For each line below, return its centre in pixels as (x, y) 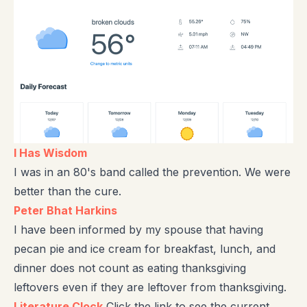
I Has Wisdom (50, 152)
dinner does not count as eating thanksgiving (130, 268)
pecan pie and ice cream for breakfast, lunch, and (145, 248)
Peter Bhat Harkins (65, 210)
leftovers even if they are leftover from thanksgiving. (150, 287)
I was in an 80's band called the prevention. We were (152, 172)
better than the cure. (67, 191)
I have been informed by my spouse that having (138, 229)
